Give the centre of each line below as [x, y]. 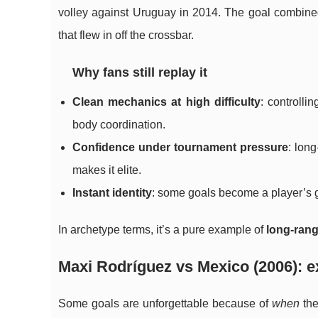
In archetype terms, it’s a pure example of [162, 230]
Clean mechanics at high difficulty [166, 102]
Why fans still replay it [140, 72]
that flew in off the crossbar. [126, 35]
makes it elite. [107, 170]
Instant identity [112, 193]
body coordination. [119, 125]
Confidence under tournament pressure [181, 147]
